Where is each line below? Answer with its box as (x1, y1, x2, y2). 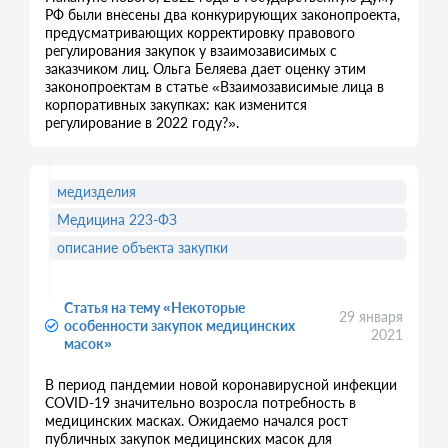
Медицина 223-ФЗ (57, 211, 177, 228)
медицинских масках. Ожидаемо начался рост (45, 412, 348, 429)
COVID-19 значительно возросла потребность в (45, 394, 356, 411)
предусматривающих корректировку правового (45, 24, 355, 41)
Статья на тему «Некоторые (64, 299, 245, 316)
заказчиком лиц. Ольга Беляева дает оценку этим (45, 60, 366, 77)
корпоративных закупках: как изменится (45, 96, 307, 113)
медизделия (57, 183, 136, 200)
